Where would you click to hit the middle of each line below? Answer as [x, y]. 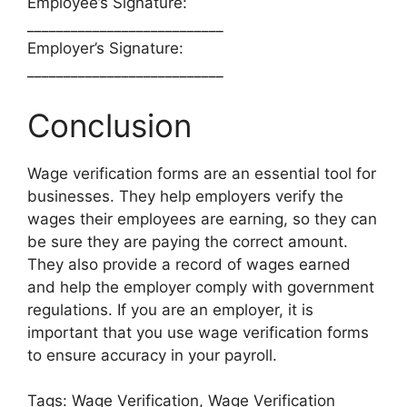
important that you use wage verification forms [198, 332]
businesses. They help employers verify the [185, 196]
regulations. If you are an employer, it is [170, 309]
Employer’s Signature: [105, 49]
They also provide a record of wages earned [189, 264]
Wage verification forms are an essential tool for [202, 173]
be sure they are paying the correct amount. [188, 241]
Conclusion [109, 125]
